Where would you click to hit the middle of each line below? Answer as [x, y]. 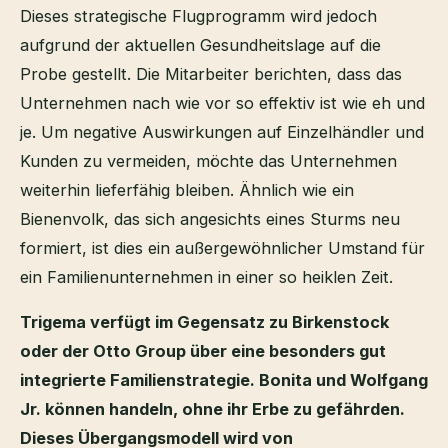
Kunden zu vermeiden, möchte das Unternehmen [208, 160]
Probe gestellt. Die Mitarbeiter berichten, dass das [211, 73]
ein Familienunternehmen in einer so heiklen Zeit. [206, 276]
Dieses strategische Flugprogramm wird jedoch [198, 15]
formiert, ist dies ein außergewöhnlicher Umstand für [222, 247]
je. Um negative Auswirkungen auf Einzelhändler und [222, 131]
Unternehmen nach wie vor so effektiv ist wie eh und [222, 102]
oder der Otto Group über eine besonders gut [203, 350]
